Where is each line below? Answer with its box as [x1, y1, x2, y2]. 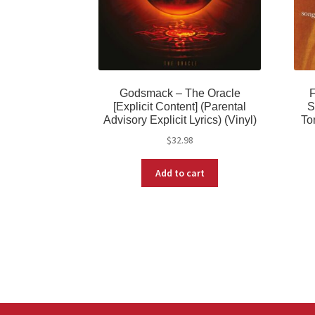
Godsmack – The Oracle [119, 86, 240, 99]
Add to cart [155, 166, 205, 179]
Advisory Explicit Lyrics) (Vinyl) [103, 113, 257, 126]
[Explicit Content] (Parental [113, 100, 247, 112]
